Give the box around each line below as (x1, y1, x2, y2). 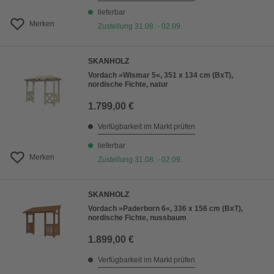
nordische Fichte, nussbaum (88, 213, 187, 223)
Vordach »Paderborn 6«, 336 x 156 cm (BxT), (88, 204, 243, 213)
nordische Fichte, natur (88, 80, 168, 89)
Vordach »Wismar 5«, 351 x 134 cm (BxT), (88, 71, 233, 80)
